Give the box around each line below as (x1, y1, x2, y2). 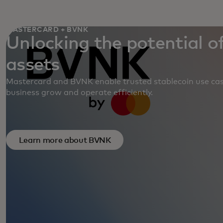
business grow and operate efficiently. (6, 89, 153, 97)
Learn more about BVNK (18, 136, 111, 144)
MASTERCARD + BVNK (6, 26, 89, 33)
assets (6, 56, 60, 74)
